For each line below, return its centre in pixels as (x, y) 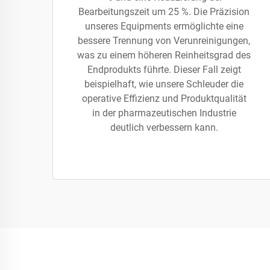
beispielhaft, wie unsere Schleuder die (164, 84)
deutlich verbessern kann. (164, 127)
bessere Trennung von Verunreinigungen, (164, 41)
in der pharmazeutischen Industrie (164, 113)
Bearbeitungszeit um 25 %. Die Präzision (164, 12)
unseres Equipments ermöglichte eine (164, 26)
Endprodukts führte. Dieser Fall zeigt (164, 70)
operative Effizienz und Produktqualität (164, 99)
